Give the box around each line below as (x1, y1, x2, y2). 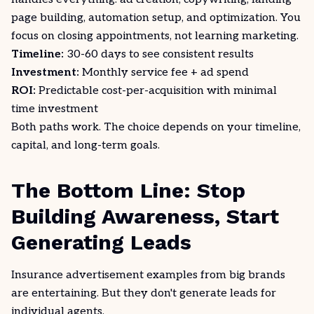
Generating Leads (11, 230, 191, 254)
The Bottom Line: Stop (11, 178, 245, 203)
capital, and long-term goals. (11, 139, 160, 152)
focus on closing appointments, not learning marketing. (11, 29, 299, 43)
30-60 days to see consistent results (64, 48, 254, 61)
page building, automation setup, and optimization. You (11, 11, 301, 25)
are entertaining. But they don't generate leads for (11, 287, 276, 300)
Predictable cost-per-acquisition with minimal (36, 84, 277, 97)
